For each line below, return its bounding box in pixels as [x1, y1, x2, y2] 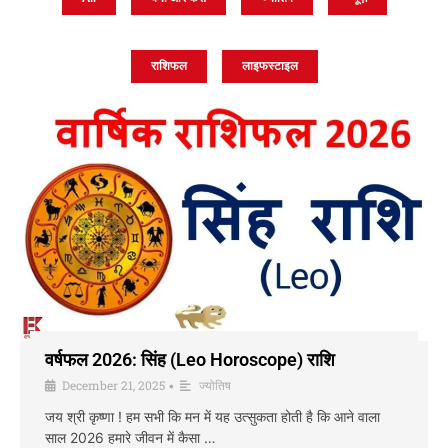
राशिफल [150, 59, 187, 73]
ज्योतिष [199, 376, 231, 393]
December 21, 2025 [62, 376, 165, 393]
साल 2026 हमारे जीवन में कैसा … [45, 428, 216, 446]
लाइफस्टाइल [241, 59, 298, 73]
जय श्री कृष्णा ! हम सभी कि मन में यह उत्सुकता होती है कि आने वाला [45, 407, 380, 425]
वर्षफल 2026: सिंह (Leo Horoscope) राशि [45, 348, 335, 370]
